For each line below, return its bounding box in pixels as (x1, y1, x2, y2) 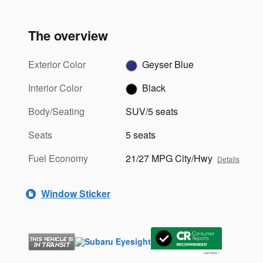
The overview (28, 25, 108, 45)
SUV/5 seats (126, 104, 178, 118)
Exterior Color (28, 57, 86, 71)
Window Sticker (41, 187, 110, 201)
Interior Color (28, 80, 82, 95)
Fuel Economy (28, 151, 88, 165)
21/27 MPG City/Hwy (126, 151, 213, 165)
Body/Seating (28, 104, 85, 118)
